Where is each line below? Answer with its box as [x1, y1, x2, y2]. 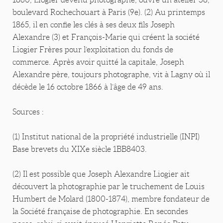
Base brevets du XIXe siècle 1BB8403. [12, 145, 147, 154]
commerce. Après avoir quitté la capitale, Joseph [12, 58, 184, 67]
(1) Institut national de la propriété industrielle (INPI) [12, 132, 200, 141]
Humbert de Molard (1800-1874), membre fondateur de [12, 195, 210, 204]
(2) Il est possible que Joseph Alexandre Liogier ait [12, 170, 190, 179]
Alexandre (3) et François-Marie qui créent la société [12, 33, 200, 42]
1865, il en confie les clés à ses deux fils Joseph [12, 20, 175, 29]
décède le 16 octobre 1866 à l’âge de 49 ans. [12, 83, 163, 92]
